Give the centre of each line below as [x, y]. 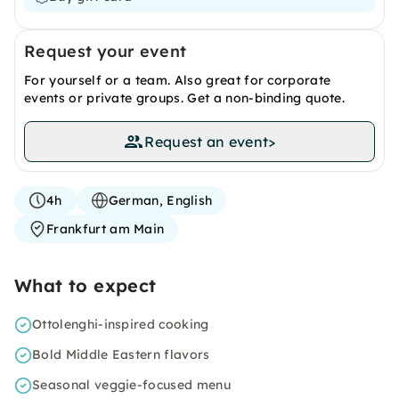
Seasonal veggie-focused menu [131, 385]
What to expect [85, 285]
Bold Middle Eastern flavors [121, 354]
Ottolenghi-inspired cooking [121, 324]
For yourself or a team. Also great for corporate [178, 80]
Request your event [106, 51]
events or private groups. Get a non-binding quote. [185, 98]
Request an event [207, 142]
